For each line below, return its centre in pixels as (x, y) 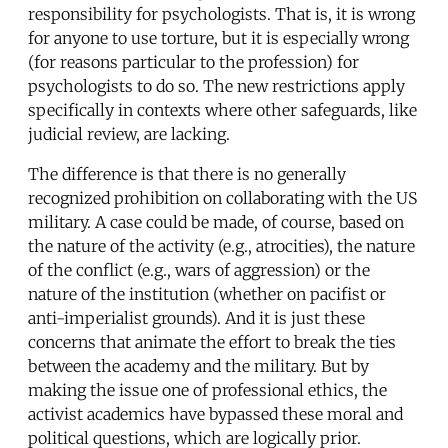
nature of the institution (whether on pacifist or (207, 293)
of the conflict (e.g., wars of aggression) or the (199, 269)
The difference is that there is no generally (187, 173)
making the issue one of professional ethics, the (207, 389)
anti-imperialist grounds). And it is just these (196, 317)
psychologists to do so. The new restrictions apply (216, 85)
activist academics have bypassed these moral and (215, 413)
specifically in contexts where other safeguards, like (222, 109)
